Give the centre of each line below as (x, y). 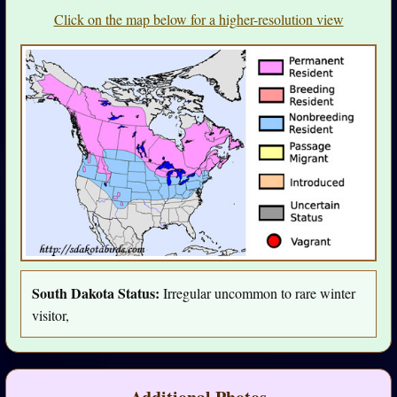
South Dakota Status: (96, 293)
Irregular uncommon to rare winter (257, 293)
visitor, (51, 315)
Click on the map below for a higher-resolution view (198, 19)
